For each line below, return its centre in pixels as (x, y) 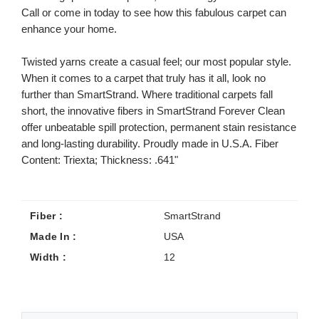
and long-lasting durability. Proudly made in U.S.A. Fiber (150, 143)
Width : (48, 257)
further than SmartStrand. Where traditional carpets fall (147, 94)
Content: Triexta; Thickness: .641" (100, 159)
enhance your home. (69, 28)
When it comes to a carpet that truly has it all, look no (143, 78)
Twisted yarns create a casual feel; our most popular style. (156, 61)
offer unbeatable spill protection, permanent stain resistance (159, 127)
